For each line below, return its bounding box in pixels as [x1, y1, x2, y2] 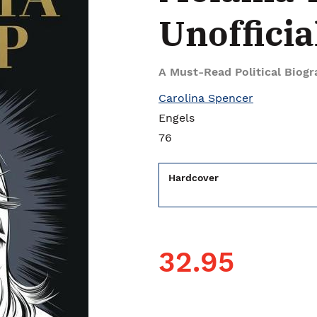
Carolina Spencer [158, 91, 253, 105]
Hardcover [168, 172, 219, 183]
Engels [158, 111, 195, 125]
